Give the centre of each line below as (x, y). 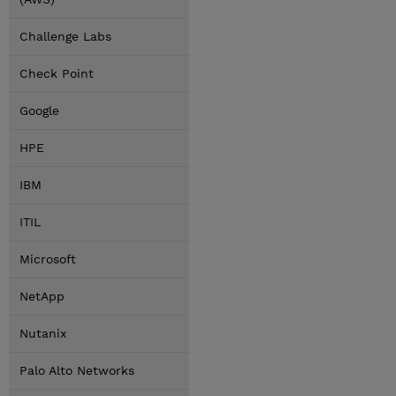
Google (39, 110)
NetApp (42, 296)
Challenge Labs (65, 36)
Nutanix (43, 333)
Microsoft (48, 259)
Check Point (57, 73)
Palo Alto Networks (77, 370)
